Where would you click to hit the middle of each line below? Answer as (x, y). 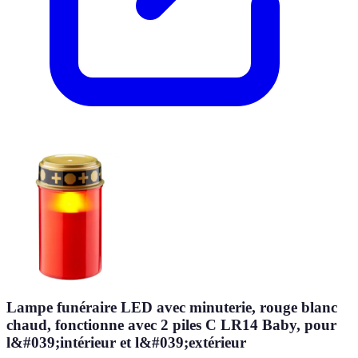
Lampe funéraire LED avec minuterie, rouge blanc (172, 307)
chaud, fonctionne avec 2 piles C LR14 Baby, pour (171, 324)
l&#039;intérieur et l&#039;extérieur (126, 342)
